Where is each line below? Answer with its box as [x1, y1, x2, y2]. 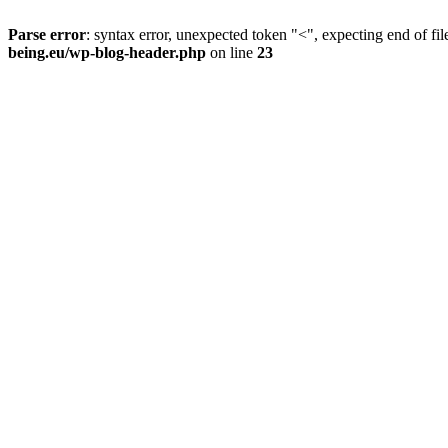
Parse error [8, 26, 86, 43]
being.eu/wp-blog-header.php [8, 44, 206, 61]
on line [206, 44, 257, 61]
